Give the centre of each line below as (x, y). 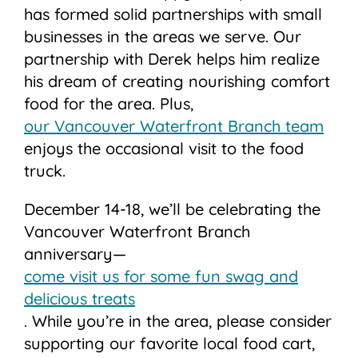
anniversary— (75, 254)
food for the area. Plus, (109, 104)
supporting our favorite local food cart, (169, 344)
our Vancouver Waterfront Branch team (174, 126)
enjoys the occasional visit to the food (164, 149)
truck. (45, 171)
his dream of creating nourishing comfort (177, 82)
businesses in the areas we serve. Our (163, 37)
